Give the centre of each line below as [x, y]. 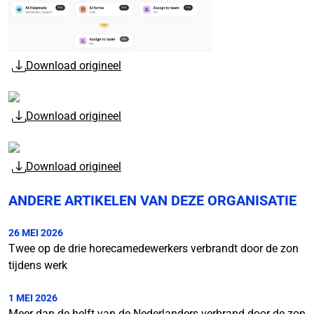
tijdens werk [38, 266]
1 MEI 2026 [33, 298]
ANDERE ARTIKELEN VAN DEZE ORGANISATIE [152, 201]
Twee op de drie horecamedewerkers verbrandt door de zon [153, 249]
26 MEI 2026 [36, 233]
